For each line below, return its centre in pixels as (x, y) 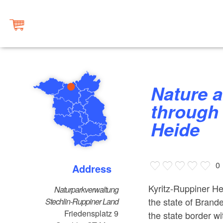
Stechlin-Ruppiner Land (82, 202)
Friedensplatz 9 (92, 214)
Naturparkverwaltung (87, 190)
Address (96, 169)
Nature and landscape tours (158, 93)
